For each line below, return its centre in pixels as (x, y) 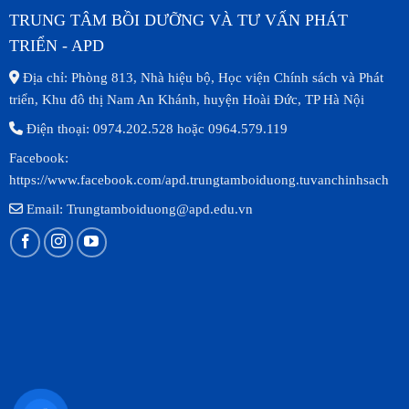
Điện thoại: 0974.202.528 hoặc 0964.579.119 (155, 128)
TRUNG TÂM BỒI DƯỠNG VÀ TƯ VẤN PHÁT (178, 20)
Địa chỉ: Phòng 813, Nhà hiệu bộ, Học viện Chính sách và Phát (201, 77)
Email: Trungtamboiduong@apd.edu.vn (139, 209)
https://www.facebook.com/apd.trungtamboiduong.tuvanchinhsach (199, 179)
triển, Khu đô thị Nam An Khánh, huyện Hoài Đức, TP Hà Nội (186, 99)
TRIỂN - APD (56, 45)
